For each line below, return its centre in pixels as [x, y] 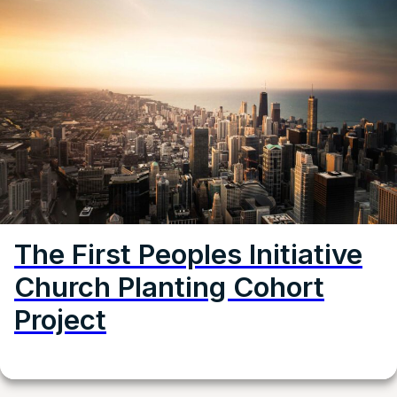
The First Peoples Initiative [188, 254]
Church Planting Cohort [169, 287]
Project [60, 319]
